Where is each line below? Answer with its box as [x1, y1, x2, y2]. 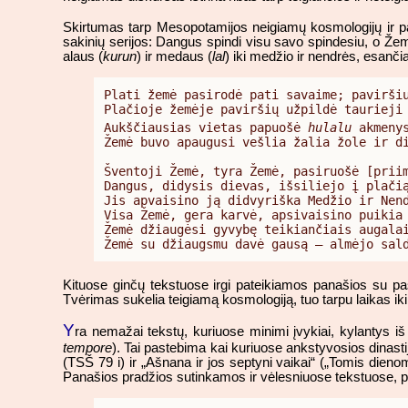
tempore [63, 341, 112, 356]
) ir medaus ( [137, 49, 212, 65]
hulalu [308, 119, 352, 135]
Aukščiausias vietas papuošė [104, 119, 308, 135]
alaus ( [63, 49, 103, 65]
